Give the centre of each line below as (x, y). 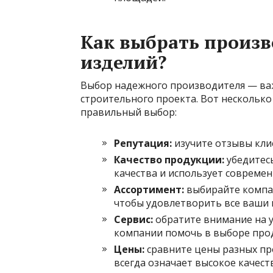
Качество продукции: (169, 159)
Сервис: (133, 219)
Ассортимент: (149, 189)
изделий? (123, 62)
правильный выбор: (129, 112)
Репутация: (143, 143)
